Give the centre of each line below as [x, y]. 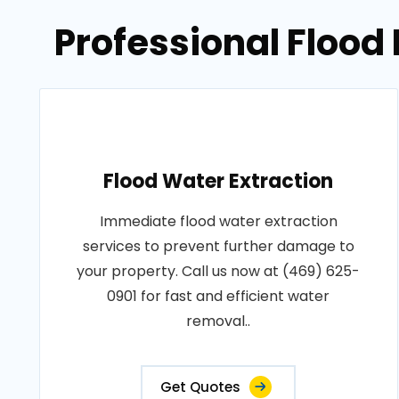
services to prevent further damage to [218, 246]
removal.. [219, 321]
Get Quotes [201, 387]
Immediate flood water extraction [218, 221]
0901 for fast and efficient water [219, 296]
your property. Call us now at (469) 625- [219, 271]
